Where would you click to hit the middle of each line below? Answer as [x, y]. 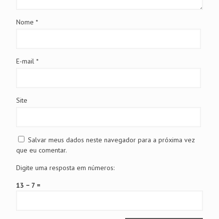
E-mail [26, 61]
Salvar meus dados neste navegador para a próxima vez [111, 140]
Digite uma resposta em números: [65, 168]
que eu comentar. [42, 150]
